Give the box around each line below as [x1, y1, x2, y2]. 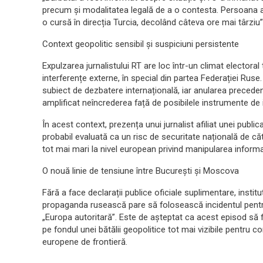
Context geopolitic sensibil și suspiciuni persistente [42, 39, 239, 49]
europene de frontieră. [42, 237, 127, 247]
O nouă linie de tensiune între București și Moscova [42, 166, 239, 176]
